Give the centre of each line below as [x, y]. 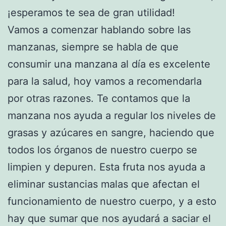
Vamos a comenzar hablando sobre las [99, 30]
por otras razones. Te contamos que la [99, 98]
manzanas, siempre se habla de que [93, 47]
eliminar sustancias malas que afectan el [104, 184]
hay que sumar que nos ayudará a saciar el [109, 218]
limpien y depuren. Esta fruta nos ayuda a [106, 167]
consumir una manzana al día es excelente [109, 64]
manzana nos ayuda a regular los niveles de [112, 115]
